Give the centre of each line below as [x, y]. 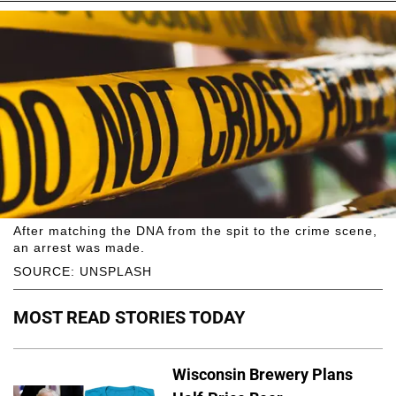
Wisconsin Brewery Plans [263, 375]
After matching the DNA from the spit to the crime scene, [195, 230]
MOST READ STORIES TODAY [129, 318]
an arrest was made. [79, 247]
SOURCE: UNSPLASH [83, 271]
